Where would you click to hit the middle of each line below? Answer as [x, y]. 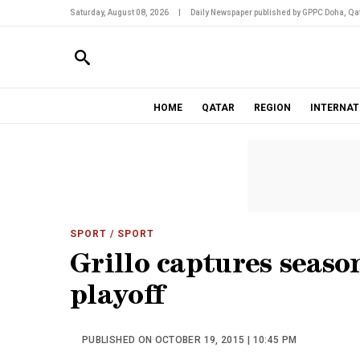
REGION [272, 108]
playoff [117, 299]
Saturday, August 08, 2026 [119, 12]
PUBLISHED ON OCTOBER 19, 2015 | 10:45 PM [190, 340]
